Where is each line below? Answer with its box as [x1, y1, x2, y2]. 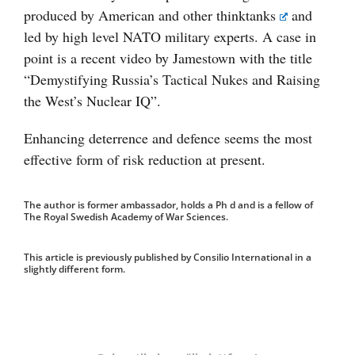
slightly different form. [24, 262, 125, 277]
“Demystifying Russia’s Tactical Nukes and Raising [24, 70, 320, 90]
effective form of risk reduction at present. [24, 150, 265, 170]
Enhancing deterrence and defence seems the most [24, 128, 312, 148]
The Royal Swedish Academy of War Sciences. [24, 210, 228, 224]
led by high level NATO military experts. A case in [24, 27, 316, 47]
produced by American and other [24, 6, 216, 25]
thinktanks [216, 6, 276, 25]
